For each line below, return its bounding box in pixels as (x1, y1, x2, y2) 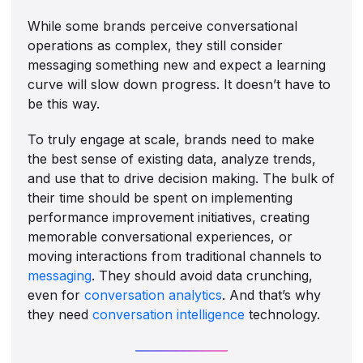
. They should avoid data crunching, (92, 267, 314, 284)
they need (28, 305, 93, 322)
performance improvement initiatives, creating (28, 208, 310, 225)
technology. (245, 305, 321, 322)
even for (28, 286, 85, 303)
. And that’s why (222, 286, 322, 303)
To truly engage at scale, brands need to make (28, 130, 315, 147)
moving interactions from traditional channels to (28, 247, 322, 264)
